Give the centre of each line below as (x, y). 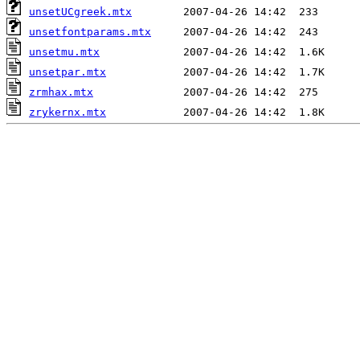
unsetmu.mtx (64, 51)
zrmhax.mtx (61, 92)
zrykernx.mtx (67, 112)
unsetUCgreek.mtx (80, 11)
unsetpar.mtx (67, 72)
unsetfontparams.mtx (90, 31)
